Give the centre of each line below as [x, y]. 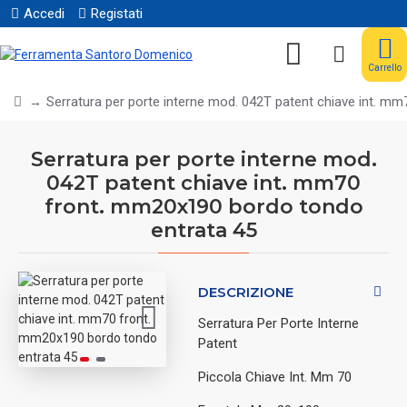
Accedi [44, 14]
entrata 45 [203, 230]
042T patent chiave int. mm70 [203, 183]
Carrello [384, 68]
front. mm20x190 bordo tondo [203, 206]
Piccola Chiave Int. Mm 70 [275, 377]
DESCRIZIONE [246, 292]
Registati [117, 14]
